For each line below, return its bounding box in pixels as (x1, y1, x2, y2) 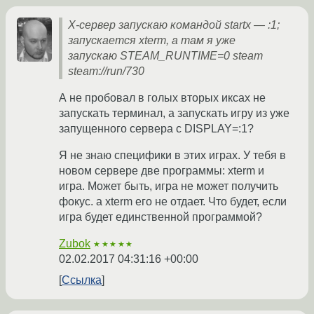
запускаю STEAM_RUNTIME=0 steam (68, 50, 263, 62)
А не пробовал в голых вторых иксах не (59, 92, 266, 104)
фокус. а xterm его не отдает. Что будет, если (59, 196, 287, 208)
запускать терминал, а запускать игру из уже (59, 107, 289, 120)
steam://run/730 (68, 65, 144, 78)
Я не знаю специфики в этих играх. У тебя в (59, 149, 286, 162)
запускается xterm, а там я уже (68, 34, 235, 47)
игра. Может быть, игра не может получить (59, 180, 278, 193)
